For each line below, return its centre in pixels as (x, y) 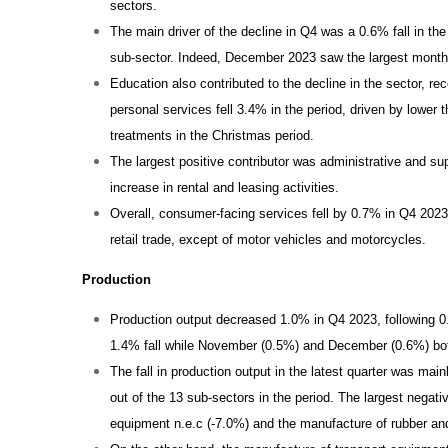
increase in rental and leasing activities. (227, 187)
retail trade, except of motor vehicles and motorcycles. (268, 239)
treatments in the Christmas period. (212, 135)
